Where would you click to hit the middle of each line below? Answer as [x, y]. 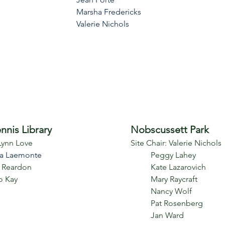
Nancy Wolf [171, 191]
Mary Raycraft [174, 179]
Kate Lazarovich [178, 167]
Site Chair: [150, 143]
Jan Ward [168, 215]
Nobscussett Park [170, 130]
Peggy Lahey [163, 155]
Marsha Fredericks [109, 12]
